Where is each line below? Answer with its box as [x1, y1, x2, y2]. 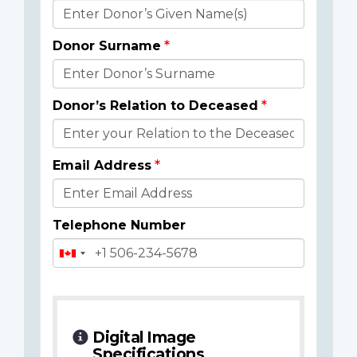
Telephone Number [53, 218, 186, 233]
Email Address [53, 158, 151, 174]
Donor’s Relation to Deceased [53, 98, 258, 114]
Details [41, 28, 114, 53]
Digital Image [92, 328, 196, 347]
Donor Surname [53, 38, 161, 54]
